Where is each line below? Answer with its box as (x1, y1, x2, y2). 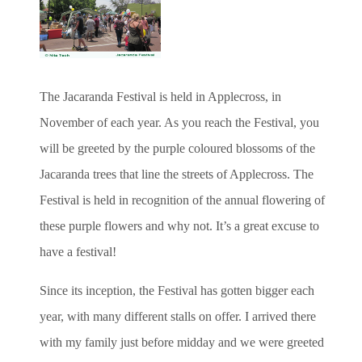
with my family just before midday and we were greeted (40, 335, 324, 349)
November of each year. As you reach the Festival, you (40, 115, 319, 129)
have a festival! (40, 244, 116, 259)
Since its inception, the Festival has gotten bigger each (40, 283, 314, 297)
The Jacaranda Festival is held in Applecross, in (40, 89, 281, 103)
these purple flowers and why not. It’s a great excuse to (40, 218, 319, 233)
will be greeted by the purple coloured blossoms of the (40, 141, 315, 155)
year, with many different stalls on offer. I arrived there (40, 309, 316, 323)
